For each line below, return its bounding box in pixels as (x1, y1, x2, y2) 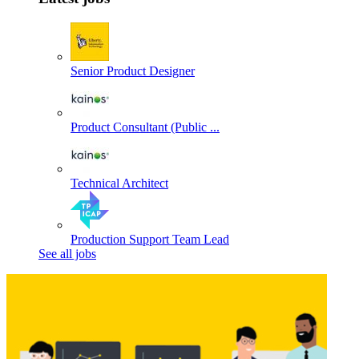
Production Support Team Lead (71, 232, 229, 246)
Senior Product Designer (71, 63, 195, 78)
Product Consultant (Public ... (71, 119, 220, 134)
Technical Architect (71, 175, 168, 190)
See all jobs (38, 246, 96, 260)
